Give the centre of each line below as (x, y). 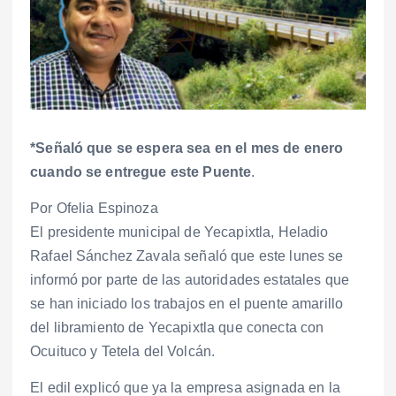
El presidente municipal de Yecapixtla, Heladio (179, 232)
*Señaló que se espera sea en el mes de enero (187, 148)
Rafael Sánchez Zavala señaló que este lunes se (187, 256)
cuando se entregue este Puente (141, 172)
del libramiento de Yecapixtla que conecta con (177, 328)
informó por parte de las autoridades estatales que (190, 280)
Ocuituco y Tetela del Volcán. (123, 352)
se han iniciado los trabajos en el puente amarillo (187, 304)
